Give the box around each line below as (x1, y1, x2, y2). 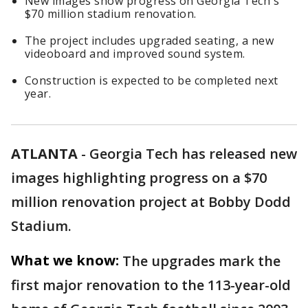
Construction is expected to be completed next (25, 73, 278, 88)
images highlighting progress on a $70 (11, 168, 267, 187)
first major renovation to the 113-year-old (11, 276, 291, 294)
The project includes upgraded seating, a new (25, 33, 274, 48)
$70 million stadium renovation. (25, 6, 197, 21)
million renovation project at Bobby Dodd (11, 192, 291, 211)
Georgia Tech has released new (89, 144, 297, 163)
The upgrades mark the (122, 252, 280, 270)
